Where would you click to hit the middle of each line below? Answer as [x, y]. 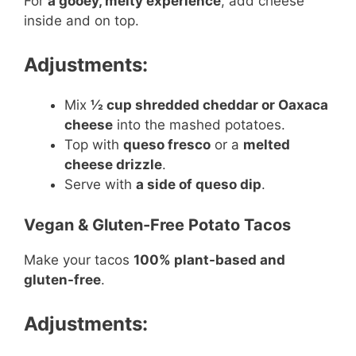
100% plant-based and [209, 259]
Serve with [100, 184]
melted [267, 145]
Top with [94, 145]
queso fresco [167, 145]
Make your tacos [79, 259]
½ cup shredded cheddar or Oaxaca [209, 105]
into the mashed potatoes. [199, 125]
